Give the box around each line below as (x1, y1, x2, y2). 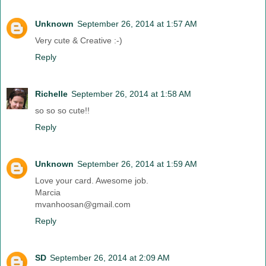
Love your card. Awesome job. (35, 176, 148, 186)
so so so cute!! (35, 106, 90, 116)
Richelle (35, 89, 68, 99)
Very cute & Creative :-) (35, 36, 122, 46)
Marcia (35, 188, 61, 198)
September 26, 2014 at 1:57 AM (77, 19, 197, 29)
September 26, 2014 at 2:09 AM (50, 253, 170, 263)
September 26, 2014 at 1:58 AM (71, 89, 191, 99)
